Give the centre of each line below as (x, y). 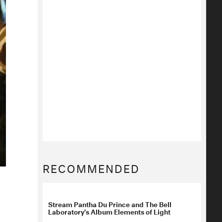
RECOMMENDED (91, 167)
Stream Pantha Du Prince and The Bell (110, 204)
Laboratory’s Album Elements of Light (109, 211)
